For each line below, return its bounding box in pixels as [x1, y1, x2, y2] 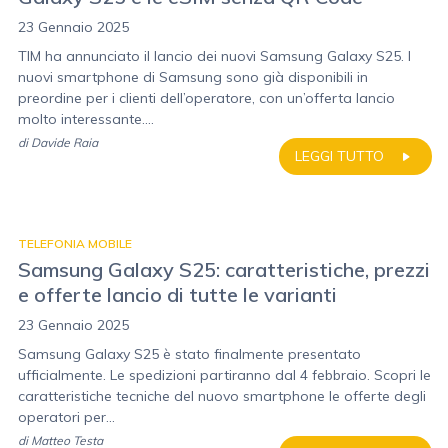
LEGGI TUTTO [295, 147, 384, 165]
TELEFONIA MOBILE [18, 236, 132, 251]
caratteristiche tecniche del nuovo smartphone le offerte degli [18, 387, 426, 405]
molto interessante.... [18, 110, 154, 128]
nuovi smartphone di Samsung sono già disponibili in [18, 68, 368, 86]
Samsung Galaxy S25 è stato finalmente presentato [18, 345, 361, 363]
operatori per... [18, 408, 115, 426]
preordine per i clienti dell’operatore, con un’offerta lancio [18, 89, 395, 107]
